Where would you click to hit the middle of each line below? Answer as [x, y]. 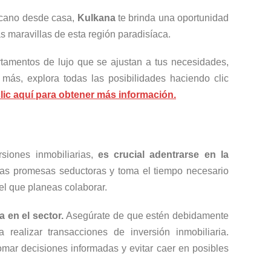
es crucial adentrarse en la [163, 155]
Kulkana [96, 18]
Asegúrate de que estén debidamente [147, 215]
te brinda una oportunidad [172, 18]
